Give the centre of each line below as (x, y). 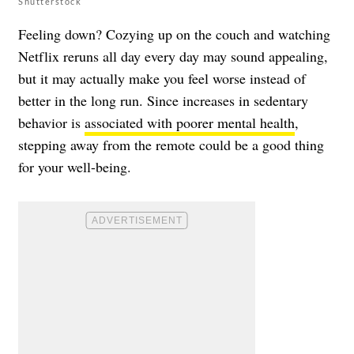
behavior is (51, 122)
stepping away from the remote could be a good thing (171, 144)
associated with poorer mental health (190, 122)
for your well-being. (75, 166)
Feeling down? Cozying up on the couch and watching (174, 34)
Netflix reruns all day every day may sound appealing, (173, 56)
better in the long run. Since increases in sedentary (163, 100)
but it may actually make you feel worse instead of (162, 78)
